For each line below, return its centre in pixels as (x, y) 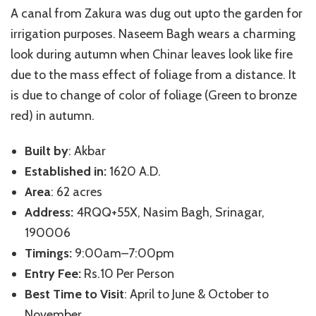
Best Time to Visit (74, 294)
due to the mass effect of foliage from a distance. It (153, 75)
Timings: (48, 254)
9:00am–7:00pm (123, 254)
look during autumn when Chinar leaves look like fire (152, 55)
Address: (49, 213)
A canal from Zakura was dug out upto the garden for (157, 14)
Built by (47, 151)
